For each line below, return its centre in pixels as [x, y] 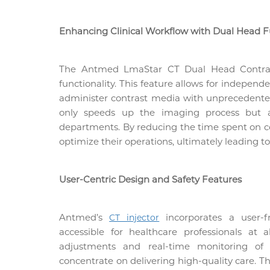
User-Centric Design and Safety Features [150, 179]
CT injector [134, 217]
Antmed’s [84, 217]
